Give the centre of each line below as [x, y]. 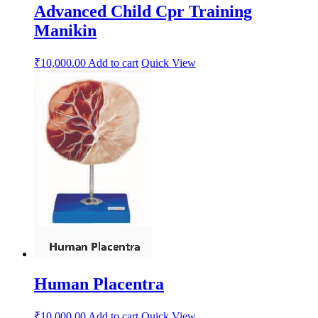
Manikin [65, 30]
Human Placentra [99, 284]
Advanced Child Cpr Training [143, 11]
